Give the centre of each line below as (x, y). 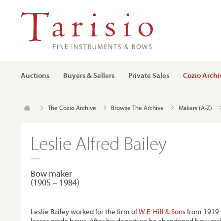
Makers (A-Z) (195, 108)
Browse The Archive (137, 108)
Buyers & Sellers (89, 75)
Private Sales (149, 75)
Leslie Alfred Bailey (99, 143)
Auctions (35, 75)
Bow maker (51, 173)
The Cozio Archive (72, 108)
